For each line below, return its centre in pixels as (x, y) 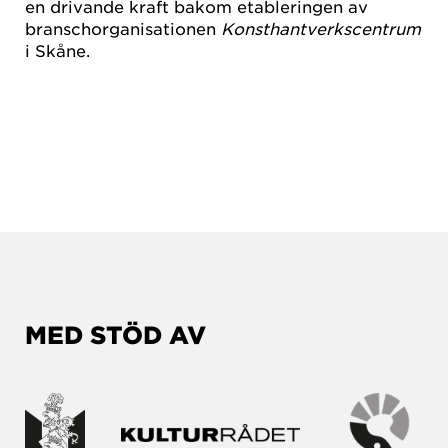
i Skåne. (57, 49)
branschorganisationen (123, 27)
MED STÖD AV (115, 335)
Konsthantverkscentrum (321, 27)
